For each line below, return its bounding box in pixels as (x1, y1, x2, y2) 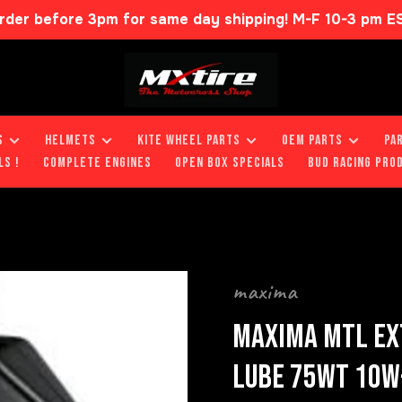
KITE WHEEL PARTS (137, 132, 240, 149)
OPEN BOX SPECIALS (175, 154, 284, 171)
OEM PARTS (282, 132, 343, 149)
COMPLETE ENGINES (43, 154, 152, 171)
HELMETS (45, 132, 96, 149)
